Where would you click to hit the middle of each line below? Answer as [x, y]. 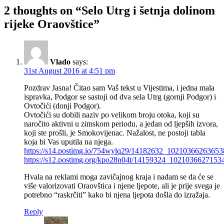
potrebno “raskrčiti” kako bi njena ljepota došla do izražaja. [117, 195]
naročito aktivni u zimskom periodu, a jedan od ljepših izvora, [121, 124]
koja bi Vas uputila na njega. [68, 142]
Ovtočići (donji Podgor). [62, 106]
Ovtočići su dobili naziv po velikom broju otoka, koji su [112, 115]
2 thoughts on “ [43, 10]
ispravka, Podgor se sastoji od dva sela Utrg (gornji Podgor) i [120, 97]
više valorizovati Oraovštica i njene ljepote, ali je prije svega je [122, 186]
